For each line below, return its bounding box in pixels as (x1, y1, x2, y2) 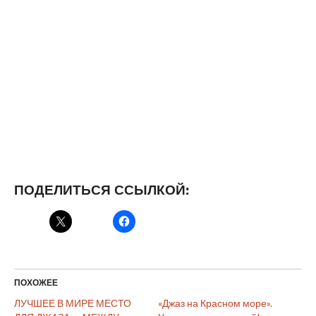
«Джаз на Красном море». (157, 297, 272, 310)
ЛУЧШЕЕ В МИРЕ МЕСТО (13, 297, 131, 310)
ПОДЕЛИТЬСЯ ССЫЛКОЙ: (13, 182, 189, 199)
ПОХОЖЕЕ (13, 277, 58, 288)
